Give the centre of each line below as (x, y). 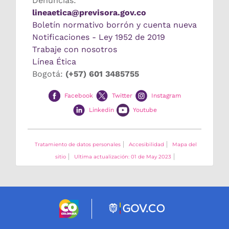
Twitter (122, 96)
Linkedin (101, 110)
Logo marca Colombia (122, 204)
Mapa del (185, 144)
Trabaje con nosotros (75, 50)
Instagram (166, 96)
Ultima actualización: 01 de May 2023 (122, 156)
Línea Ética (54, 62)
